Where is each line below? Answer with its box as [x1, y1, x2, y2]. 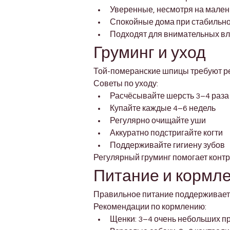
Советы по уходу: [93, 80, 158, 88]
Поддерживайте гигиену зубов [110, 141, 225, 150]
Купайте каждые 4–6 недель [110, 104, 216, 113]
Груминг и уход [93, 43, 206, 63]
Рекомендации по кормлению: [93, 203, 206, 212]
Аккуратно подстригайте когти [110, 129, 223, 138]
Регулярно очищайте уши [110, 117, 206, 125]
